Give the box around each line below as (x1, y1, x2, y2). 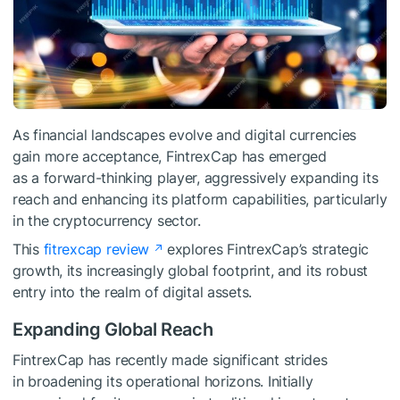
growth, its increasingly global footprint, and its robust (12, 261, 369, 279)
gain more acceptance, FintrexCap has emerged (12, 146, 327, 165)
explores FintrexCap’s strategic (162, 239, 370, 258)
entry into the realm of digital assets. (12, 282, 253, 301)
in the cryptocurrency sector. (12, 211, 201, 229)
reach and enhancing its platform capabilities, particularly (12, 189, 387, 208)
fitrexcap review (43, 239, 150, 258)
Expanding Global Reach (12, 318, 213, 340)
